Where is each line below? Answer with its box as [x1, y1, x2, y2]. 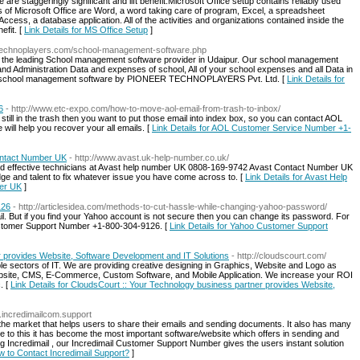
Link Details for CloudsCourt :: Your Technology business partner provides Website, [10, 280, 335, 289]
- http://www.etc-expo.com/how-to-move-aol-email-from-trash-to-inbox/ [6, 104, 280, 113]
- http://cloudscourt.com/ [231, 251, 326, 260]
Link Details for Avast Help [245, 172, 347, 182]
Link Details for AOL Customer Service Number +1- [152, 123, 351, 133]
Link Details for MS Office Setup [24, 25, 148, 35]
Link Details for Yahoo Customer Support [170, 221, 328, 231]
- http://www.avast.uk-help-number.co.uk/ [69, 153, 229, 162]
